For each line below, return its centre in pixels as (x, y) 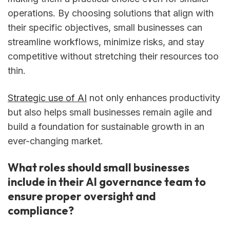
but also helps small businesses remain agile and (110, 112)
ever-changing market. (55, 141)
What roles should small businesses (99, 168)
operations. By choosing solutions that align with (111, 13)
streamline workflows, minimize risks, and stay (106, 42)
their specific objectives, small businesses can (105, 27)
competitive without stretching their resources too (113, 56)
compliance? (41, 211)
